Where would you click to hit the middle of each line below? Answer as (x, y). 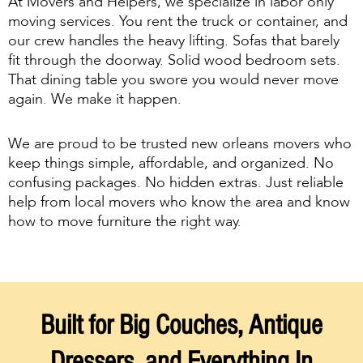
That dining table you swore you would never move (173, 80)
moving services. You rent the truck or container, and (178, 21)
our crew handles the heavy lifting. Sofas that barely (174, 41)
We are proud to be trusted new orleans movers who (180, 144)
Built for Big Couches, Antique (181, 324)
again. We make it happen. (95, 99)
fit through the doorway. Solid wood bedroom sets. (174, 60)
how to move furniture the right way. (125, 222)
